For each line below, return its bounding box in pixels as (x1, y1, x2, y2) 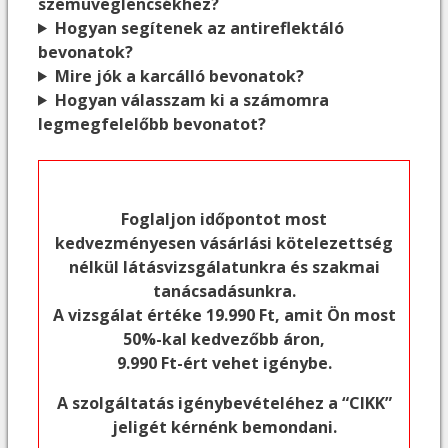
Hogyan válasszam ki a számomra (54, 88, 329, 111)
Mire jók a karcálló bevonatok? (54, 64, 304, 87)
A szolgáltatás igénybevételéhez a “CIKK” (56, 391, 392, 414)
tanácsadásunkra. (152, 279, 296, 302)
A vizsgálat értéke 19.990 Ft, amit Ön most (52, 303, 396, 326)
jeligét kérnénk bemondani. (111, 415, 337, 438)
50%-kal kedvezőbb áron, (123, 327, 325, 350)
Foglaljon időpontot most (121, 207, 327, 230)
